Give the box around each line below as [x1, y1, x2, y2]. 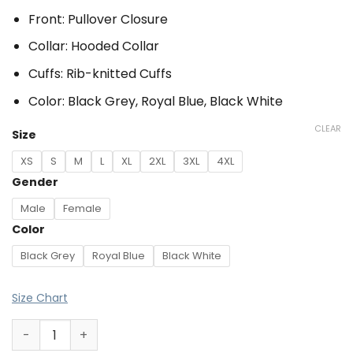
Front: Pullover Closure [28, 9, 168, 28]
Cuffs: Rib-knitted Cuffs [28, 65, 172, 84]
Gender [12, 174, 58, 191]
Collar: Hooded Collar [28, 37, 159, 56]
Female [63, 200, 102, 216]
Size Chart [12, 290, 68, 307]
